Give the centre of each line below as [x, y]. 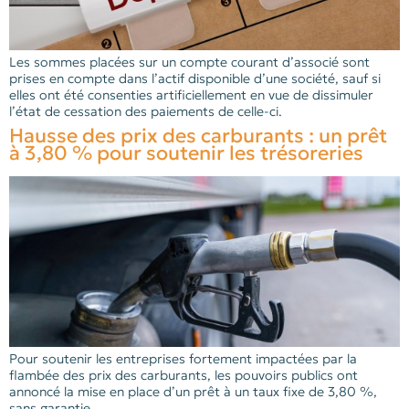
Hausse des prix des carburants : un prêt [198, 135]
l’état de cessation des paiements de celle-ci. [146, 111]
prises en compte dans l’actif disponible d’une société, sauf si [195, 78]
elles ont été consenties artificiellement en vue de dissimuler [191, 94]
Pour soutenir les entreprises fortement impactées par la [183, 358]
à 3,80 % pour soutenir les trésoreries [186, 152]
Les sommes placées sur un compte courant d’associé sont [189, 62]
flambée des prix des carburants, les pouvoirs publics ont [184, 375]
